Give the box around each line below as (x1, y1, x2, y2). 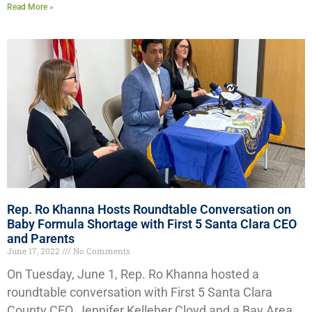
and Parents (7, 231, 75, 247)
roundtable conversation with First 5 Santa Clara (7, 286, 272, 300)
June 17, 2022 (7, 245, 62, 257)
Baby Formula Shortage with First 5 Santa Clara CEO (7, 217, 297, 232)
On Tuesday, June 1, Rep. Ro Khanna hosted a (7, 267, 259, 282)
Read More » (7, 2, 54, 13)
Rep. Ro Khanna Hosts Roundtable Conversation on (7, 202, 291, 217)
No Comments (71, 245, 130, 257)
